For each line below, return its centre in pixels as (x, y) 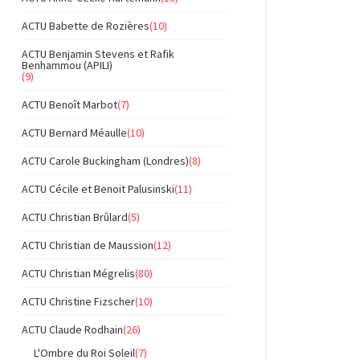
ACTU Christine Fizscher (78, 301)
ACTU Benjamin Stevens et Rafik (98, 54)
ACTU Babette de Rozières (86, 26)
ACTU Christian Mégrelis (78, 273)
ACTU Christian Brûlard (75, 217)
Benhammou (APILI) (67, 65)
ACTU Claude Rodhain (72, 329)
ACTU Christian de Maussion (88, 245)
